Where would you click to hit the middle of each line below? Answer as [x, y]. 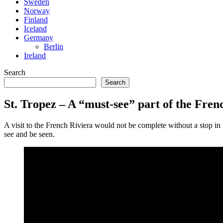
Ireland [35, 56]
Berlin [54, 47]
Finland [36, 20]
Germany [39, 38]
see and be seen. [29, 134]
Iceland [35, 29]
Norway [37, 11]
